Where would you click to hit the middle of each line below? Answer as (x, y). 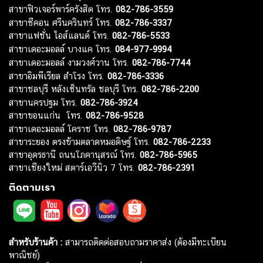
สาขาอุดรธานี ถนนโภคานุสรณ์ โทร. (74, 154)
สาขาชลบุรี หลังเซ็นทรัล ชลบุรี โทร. (75, 89)
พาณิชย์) (24, 255)
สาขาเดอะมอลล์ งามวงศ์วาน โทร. (70, 62)
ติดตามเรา (32, 188)
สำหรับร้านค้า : (36, 242)
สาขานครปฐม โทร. (45, 102)
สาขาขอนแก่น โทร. (47, 115)
